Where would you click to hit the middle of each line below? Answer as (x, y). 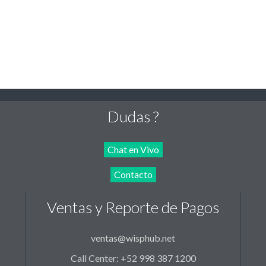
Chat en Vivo (133, 150)
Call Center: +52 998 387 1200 (133, 258)
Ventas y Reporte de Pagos (133, 208)
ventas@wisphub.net (133, 238)
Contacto (133, 175)
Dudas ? (133, 117)
